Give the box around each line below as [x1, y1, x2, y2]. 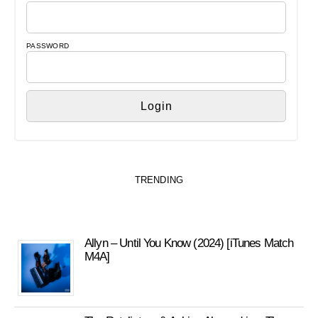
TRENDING [134, 175, 184, 185]
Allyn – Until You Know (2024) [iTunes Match [84, 236, 294, 250]
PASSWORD [26, 42, 69, 50]
